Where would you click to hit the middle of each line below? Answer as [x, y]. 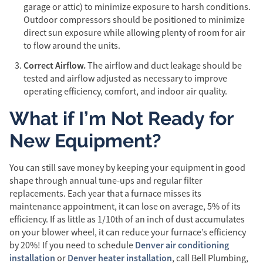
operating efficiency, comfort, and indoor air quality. [125, 91]
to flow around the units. [72, 45]
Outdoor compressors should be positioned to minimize [134, 20]
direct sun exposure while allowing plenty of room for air [134, 33]
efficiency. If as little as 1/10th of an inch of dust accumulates [127, 219]
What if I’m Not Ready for [121, 118]
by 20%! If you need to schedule [72, 245]
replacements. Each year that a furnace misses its [105, 193]
